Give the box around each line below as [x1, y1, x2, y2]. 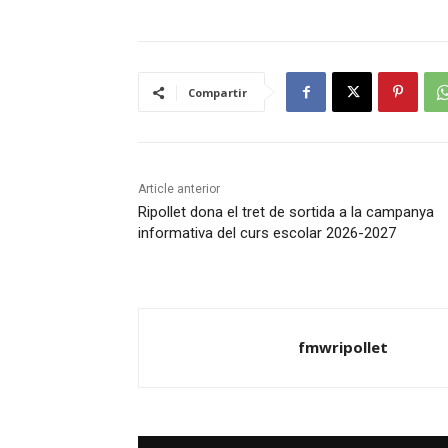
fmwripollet [298, 337, 388, 358]
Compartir [188, 85, 247, 101]
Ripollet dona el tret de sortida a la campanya [138, 203, 434, 222]
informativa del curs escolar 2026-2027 [138, 224, 396, 243]
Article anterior [138, 182, 220, 197]
